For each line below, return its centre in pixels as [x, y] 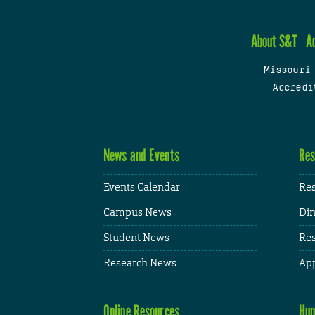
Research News [140, 263]
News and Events [141, 155]
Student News [136, 238]
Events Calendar [142, 187]
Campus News [137, 212]
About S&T [275, 41]
